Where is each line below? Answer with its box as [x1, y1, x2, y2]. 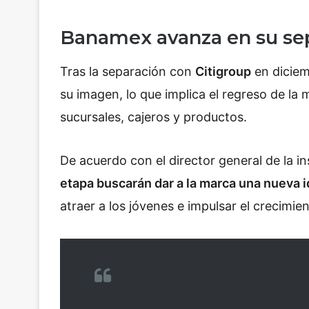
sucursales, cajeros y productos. [60, 109, 247, 124]
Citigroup [195, 63, 251, 79]
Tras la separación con [60, 63, 195, 79]
